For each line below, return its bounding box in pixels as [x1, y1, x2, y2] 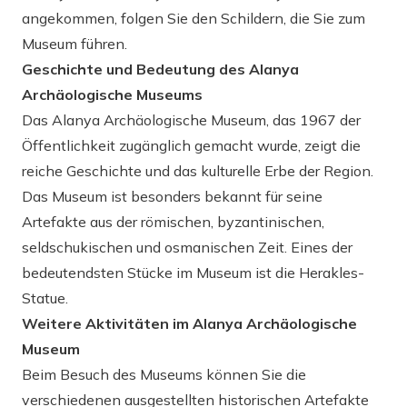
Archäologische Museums [22, 85, 203, 104]
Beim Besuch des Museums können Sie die [22, 365, 306, 383]
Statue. [22, 289, 68, 307]
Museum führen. [22, 35, 127, 53]
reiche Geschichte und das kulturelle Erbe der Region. [22, 162, 373, 180]
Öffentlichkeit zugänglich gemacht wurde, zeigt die [22, 136, 361, 154]
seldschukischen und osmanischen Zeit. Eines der [22, 238, 352, 256]
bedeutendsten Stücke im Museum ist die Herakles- [22, 263, 364, 282]
